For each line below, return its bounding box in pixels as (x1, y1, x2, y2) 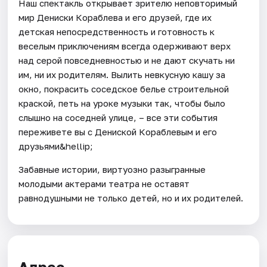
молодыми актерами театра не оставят (18, 178, 190, 189)
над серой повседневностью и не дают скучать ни (18, 54, 235, 66)
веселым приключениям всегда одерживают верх (18, 40, 231, 51)
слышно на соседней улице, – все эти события (18, 111, 218, 123)
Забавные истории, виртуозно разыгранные (18, 163, 206, 175)
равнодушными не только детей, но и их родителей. (18, 192, 244, 203)
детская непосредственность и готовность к (18, 26, 215, 37)
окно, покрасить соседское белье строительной (18, 83, 229, 94)
